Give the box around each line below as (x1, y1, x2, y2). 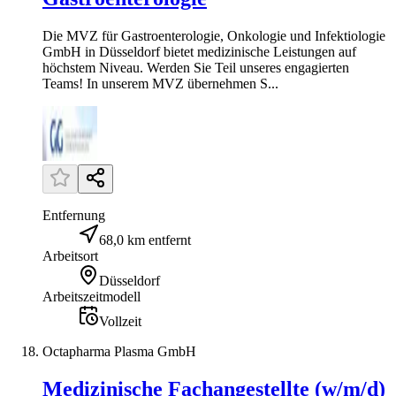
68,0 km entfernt (99, 232, 191, 247)
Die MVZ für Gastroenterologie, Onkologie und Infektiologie (42, 27, 385, 43)
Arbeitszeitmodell (42, 288, 141, 304)
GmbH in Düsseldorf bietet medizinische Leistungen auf (42, 43, 356, 59)
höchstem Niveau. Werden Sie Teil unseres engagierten (42, 59, 349, 75)
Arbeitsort (42, 247, 98, 263)
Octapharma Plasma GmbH (42, 343, 196, 359)
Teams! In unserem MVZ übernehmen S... (42, 75, 278, 91)
